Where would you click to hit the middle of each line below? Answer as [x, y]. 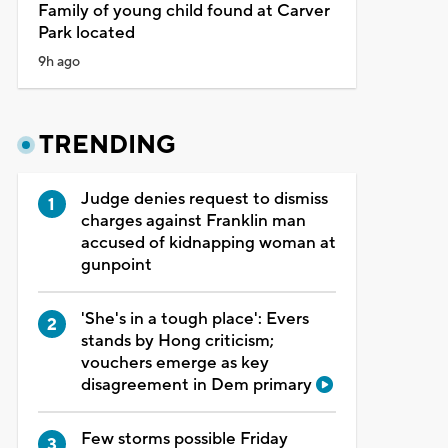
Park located [86, 32]
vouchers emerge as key [174, 362]
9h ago [58, 61]
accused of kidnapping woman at [208, 242]
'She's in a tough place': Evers [194, 318]
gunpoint [116, 264]
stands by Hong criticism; [177, 340]
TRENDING [107, 144]
